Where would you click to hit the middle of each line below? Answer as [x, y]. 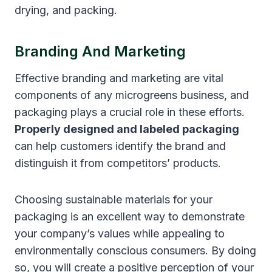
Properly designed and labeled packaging [127, 129]
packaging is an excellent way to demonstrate [130, 216]
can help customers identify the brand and [120, 146]
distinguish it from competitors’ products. [118, 163]
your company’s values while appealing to [120, 233]
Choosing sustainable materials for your [114, 199]
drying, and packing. [66, 10]
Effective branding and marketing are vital [119, 78]
